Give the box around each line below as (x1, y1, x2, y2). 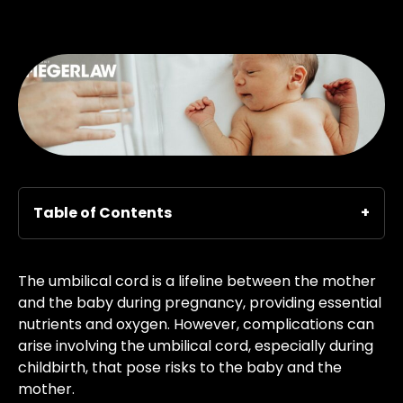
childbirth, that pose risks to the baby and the (18, 357, 342, 379)
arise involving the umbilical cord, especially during (18, 336, 373, 357)
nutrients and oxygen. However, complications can (18, 314, 374, 336)
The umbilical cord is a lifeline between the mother (18, 271, 376, 292)
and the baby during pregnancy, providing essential (18, 292, 381, 314)
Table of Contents (33, 202, 172, 224)
